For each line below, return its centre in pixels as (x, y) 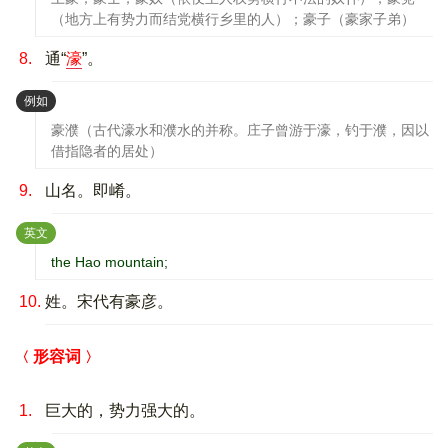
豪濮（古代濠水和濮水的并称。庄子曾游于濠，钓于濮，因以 (240, 129)
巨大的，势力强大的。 (125, 410)
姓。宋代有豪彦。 (109, 301)
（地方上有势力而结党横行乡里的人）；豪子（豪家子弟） (233, 18)
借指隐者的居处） (107, 150)
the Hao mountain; (109, 261)
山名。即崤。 (93, 190)
